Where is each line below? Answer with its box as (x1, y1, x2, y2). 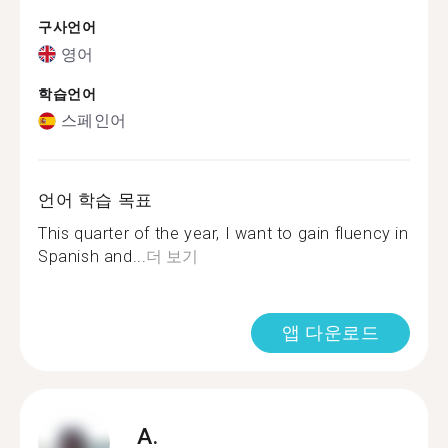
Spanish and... (38, 247, 147, 266)
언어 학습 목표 (38, 190, 153, 210)
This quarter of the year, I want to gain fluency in (38, 224, 409, 243)
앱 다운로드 (282, 322, 379, 343)
